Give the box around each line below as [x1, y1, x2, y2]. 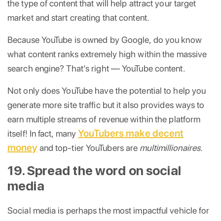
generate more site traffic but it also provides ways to [7, 99, 205, 110]
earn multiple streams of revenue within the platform [7, 113, 201, 124]
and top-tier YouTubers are [37, 142, 140, 153]
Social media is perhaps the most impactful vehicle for [7, 205, 210, 216]
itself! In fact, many [7, 128, 78, 139]
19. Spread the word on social [7, 162, 181, 178]
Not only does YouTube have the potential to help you [7, 85, 206, 96]
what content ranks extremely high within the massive [7, 48, 207, 59]
